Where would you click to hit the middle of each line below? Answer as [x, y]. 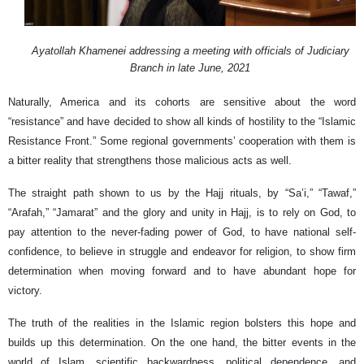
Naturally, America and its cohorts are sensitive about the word [182, 102]
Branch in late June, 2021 [190, 67]
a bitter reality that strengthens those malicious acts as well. [150, 160]
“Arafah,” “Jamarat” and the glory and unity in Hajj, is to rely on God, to [182, 212]
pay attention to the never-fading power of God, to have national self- [182, 232]
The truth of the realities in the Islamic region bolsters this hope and [182, 323]
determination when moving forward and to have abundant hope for [182, 271]
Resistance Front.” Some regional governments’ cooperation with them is [182, 141]
